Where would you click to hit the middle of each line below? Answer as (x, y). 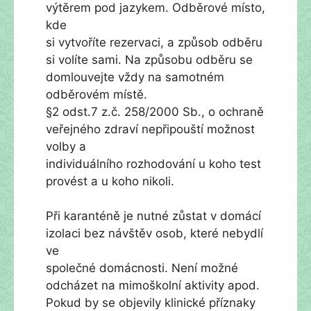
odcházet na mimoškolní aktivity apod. (153, 285)
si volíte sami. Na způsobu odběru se (149, 59)
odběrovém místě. (96, 94)
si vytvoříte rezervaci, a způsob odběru (154, 42)
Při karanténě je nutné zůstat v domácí (153, 216)
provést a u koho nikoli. (110, 181)
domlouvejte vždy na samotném (135, 77)
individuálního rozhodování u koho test (153, 163)
